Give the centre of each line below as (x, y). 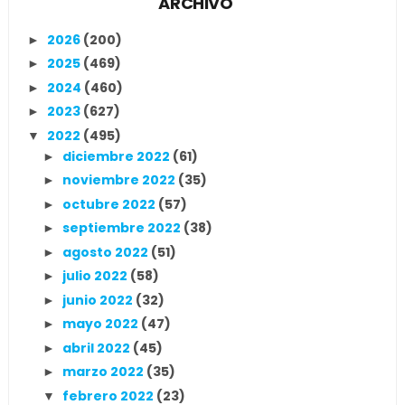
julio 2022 (96, 276)
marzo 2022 (104, 372)
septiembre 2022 (122, 228)
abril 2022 (97, 348)
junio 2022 (99, 300)
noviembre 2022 (120, 180)
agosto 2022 (106, 252)
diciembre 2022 (117, 156)
